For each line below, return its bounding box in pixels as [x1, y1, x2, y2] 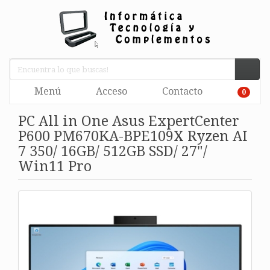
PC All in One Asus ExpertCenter [18, 113, 239, 130]
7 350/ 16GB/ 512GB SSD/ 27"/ [18, 143, 207, 160]
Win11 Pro [18, 158, 92, 175]
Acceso [93, 86, 127, 97]
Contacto [160, 86, 202, 97]
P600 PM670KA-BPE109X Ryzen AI [18, 128, 248, 145]
